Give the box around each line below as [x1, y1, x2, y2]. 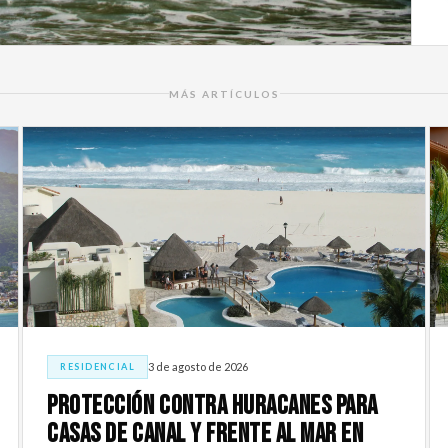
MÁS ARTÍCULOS [168, 87, 280, 100]
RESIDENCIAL [60, 360, 136, 372]
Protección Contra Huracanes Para [47, 390, 378, 422]
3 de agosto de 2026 [148, 360, 249, 374]
